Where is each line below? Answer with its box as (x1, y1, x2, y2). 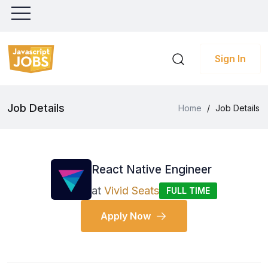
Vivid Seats (104, 184, 159, 197)
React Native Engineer (92, 162, 212, 176)
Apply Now (100, 210, 151, 222)
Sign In (215, 53, 246, 65)
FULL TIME (166, 185, 210, 196)
